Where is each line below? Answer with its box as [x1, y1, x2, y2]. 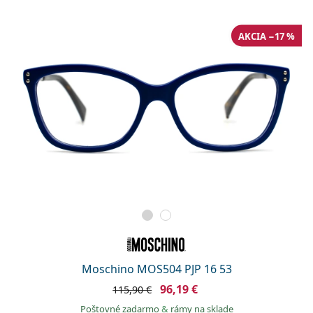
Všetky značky [21, 58, 95, 73]
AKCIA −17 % [238, 29, 295, 43]
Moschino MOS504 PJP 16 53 [81, 261, 232, 277]
